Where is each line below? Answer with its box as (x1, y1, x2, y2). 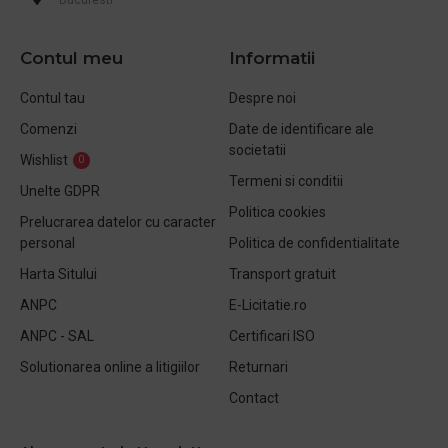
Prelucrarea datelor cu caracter (20, 213, 216, 230)
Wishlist (20, 151, 68, 168)
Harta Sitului (20, 265, 97, 282)
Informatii (229, 47, 315, 68)
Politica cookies (229, 203, 326, 220)
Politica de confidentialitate (229, 234, 400, 251)
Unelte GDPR (20, 182, 100, 199)
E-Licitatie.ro (229, 296, 307, 313)
